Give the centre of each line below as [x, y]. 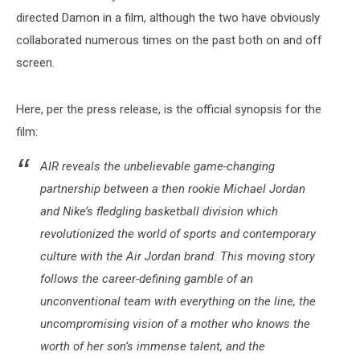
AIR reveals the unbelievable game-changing [157, 167]
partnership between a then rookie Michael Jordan [173, 189]
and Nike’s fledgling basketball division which [159, 212]
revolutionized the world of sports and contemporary [178, 234]
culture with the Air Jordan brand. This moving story [178, 257]
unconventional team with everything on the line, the [178, 302]
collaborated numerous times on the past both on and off [169, 41]
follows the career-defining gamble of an [147, 279]
